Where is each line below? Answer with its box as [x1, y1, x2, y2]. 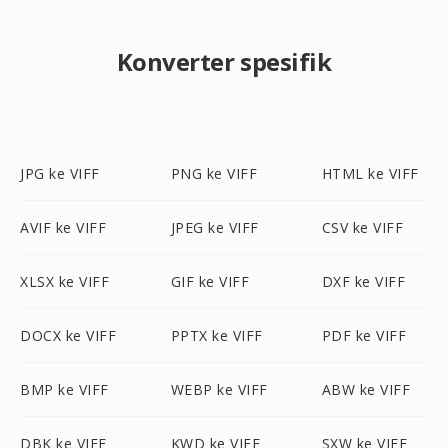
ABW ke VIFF [321, 380, 411, 399]
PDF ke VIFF [321, 326, 407, 345]
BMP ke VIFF [20, 380, 109, 399]
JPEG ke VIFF [170, 218, 259, 237]
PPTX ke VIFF [170, 326, 263, 345]
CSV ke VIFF [321, 218, 404, 237]
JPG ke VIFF [20, 164, 100, 183]
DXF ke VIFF [321, 272, 406, 291]
